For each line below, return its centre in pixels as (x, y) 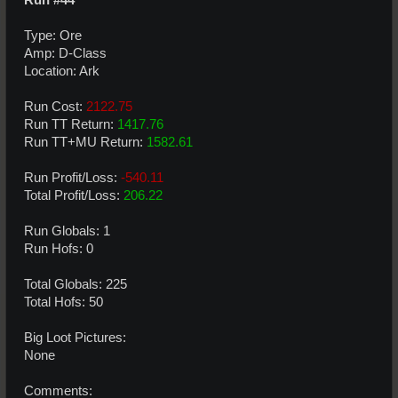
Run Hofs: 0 (59, 248)
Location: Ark (62, 71)
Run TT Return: (71, 124)
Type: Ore (53, 35)
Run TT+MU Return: (85, 142)
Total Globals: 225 (76, 284)
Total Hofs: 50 (64, 302)
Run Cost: (55, 106)
